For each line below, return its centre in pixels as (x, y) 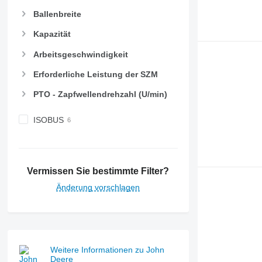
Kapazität (52, 34)
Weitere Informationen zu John (108, 250)
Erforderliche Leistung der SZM (95, 74)
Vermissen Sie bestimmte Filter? (98, 171)
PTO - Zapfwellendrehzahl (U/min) (100, 94)
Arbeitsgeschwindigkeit (80, 54)
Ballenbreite (57, 14)
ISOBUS (48, 120)
